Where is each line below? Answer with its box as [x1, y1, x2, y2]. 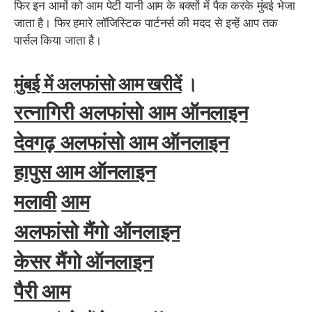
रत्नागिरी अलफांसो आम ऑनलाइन [14, 100, 248, 125]
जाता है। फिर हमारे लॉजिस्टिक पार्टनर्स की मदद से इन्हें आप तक [14, 14, 279, 31]
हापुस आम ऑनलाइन [14, 159, 155, 185]
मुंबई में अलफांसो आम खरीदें [14, 72, 182, 95]
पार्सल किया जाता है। [14, 31, 102, 49]
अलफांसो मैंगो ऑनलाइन [14, 219, 180, 244]
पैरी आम [14, 279, 70, 304]
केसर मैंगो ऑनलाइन [14, 249, 153, 274]
